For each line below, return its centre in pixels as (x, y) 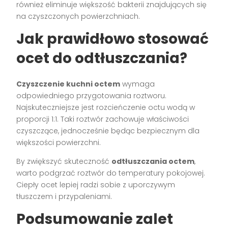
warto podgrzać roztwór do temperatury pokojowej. (111, 173)
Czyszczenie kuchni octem (68, 84)
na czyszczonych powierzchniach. (78, 17)
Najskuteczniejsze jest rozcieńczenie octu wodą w (106, 108)
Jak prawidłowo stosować (113, 39)
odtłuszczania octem (153, 162)
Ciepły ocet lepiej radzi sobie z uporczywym (96, 185)
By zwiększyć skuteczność (64, 162)
